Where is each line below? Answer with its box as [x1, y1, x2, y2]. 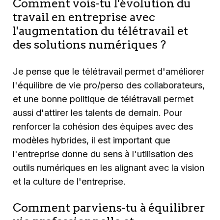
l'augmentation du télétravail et [13, 23, 189, 38]
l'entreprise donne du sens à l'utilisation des [13, 148, 193, 160]
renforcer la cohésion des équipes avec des [13, 121, 193, 132]
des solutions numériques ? [13, 37, 169, 52]
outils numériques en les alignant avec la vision [13, 162, 205, 173]
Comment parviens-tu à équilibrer [13, 200, 206, 215]
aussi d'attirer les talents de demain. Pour [13, 107, 183, 118]
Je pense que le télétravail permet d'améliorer [13, 66, 205, 77]
